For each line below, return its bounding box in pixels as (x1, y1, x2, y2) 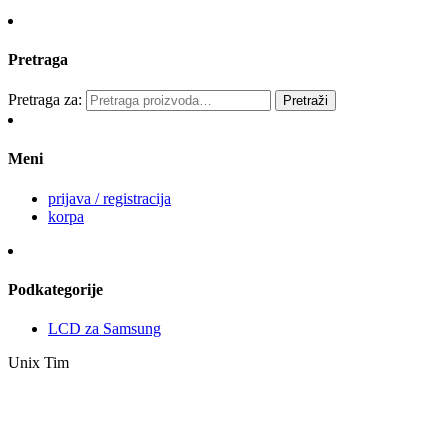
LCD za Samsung (48, 320, 161, 338)
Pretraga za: (8, 91, 82, 109)
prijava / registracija (48, 189, 171, 207)
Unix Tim (8, 354, 69, 372)
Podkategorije (8, 280, 103, 298)
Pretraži (283, 93, 328, 109)
